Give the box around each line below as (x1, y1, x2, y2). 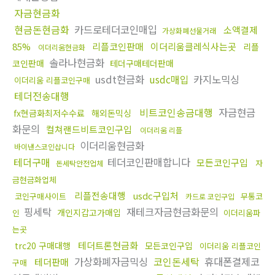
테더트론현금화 (78, 239, 138, 252)
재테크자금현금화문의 (123, 204, 222, 220)
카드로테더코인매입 (71, 22, 160, 37)
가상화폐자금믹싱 (71, 254, 151, 269)
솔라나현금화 (46, 55, 107, 71)
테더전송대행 (14, 88, 69, 104)
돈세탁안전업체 (56, 158, 103, 169)
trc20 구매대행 (15, 239, 71, 252)
